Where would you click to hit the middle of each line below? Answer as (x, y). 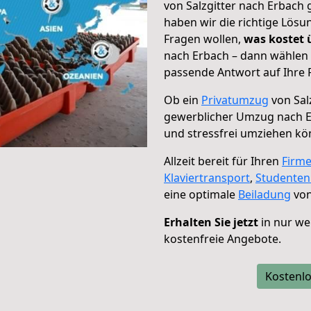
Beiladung (264, 194)
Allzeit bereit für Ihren (223, 161)
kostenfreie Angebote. (222, 239)
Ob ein (183, 100)
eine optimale (201, 194)
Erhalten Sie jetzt (211, 222)
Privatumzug (235, 100)
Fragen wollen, (204, 39)
